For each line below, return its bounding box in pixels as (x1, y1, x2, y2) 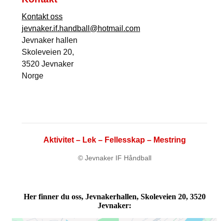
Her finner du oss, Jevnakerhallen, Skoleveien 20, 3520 (23, 192, 206, 201)
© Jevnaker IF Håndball (77, 153, 151, 162)
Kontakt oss (22, 12, 63, 21)
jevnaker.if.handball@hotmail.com (22, 24, 140, 33)
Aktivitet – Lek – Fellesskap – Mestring (43, 135, 186, 144)
